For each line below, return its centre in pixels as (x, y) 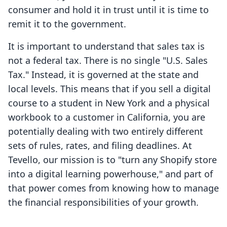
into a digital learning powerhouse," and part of (110, 174)
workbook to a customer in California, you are (107, 117)
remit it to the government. (67, 24)
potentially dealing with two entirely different (106, 131)
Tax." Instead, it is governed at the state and (103, 75)
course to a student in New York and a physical (109, 103)
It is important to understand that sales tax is (106, 46)
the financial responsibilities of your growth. (103, 202)
